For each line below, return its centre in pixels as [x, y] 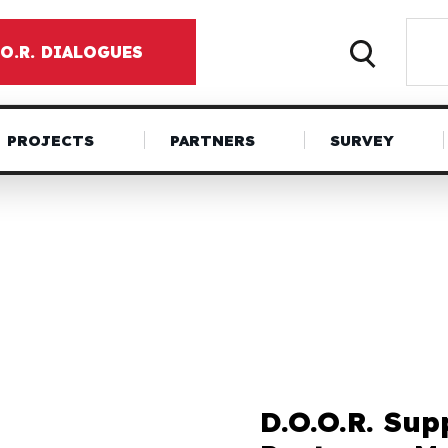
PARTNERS [212, 140]
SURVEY [361, 140]
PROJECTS [51, 140]
